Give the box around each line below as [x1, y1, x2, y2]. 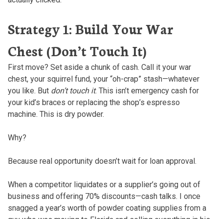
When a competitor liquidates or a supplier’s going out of [7, 179, 200, 189]
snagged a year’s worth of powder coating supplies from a [7, 203, 206, 213]
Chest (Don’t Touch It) [7, 41, 147, 60]
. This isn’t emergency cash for [95, 86, 199, 95]
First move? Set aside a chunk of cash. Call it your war [7, 62, 191, 72]
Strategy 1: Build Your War [7, 19, 173, 38]
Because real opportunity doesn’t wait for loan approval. [7, 156, 197, 166]
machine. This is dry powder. [7, 109, 104, 119]
